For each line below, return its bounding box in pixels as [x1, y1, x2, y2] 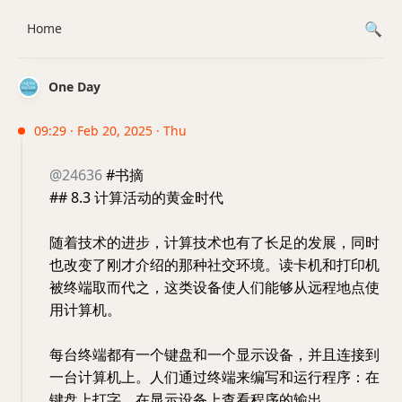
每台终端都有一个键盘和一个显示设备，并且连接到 [49, 345, 380, 364]
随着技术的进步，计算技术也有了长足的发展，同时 [49, 232, 380, 252]
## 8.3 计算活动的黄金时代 [49, 188, 223, 207]
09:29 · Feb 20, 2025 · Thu [34, 122, 187, 139]
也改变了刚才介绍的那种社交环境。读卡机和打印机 [49, 255, 380, 275]
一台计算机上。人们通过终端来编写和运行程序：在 [49, 367, 380, 387]
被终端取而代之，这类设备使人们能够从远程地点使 [49, 277, 380, 297]
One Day [48, 78, 100, 95]
